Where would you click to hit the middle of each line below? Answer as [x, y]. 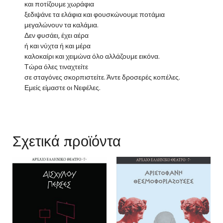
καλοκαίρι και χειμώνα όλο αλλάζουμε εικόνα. [92, 57]
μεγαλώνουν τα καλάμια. [61, 25]
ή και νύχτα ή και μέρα [57, 46]
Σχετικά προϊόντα [67, 141]
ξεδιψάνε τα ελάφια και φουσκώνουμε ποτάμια [95, 15]
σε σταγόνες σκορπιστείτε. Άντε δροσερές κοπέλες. [102, 78]
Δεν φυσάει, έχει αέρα [56, 36]
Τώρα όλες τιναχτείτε [56, 67]
